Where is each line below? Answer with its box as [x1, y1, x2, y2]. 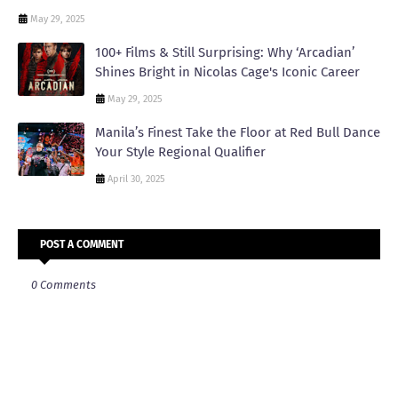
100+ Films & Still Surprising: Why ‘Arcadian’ [95, 44, 354, 61]
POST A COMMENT [40, 238, 123, 251]
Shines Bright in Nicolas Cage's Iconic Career [95, 64, 360, 81]
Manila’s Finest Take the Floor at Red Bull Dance [95, 124, 380, 141]
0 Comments [31, 278, 96, 292]
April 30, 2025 [107, 173, 165, 186]
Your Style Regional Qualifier [95, 144, 266, 161]
